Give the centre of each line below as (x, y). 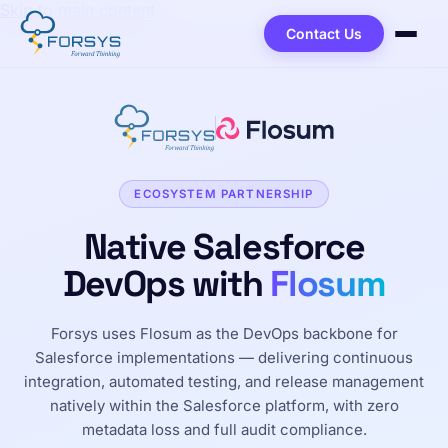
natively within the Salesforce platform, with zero (224, 405)
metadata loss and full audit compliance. (224, 429)
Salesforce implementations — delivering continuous (224, 357)
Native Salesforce (224, 246)
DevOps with (166, 283)
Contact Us (324, 33)
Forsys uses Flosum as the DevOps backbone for (224, 333)
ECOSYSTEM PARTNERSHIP (224, 194)
